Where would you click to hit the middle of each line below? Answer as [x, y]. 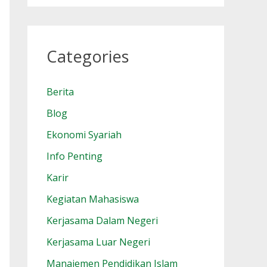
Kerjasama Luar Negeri [98, 242]
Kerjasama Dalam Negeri [102, 221]
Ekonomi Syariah [84, 135]
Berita [60, 92]
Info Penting [74, 156]
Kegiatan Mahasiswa [93, 199]
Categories [88, 57]
